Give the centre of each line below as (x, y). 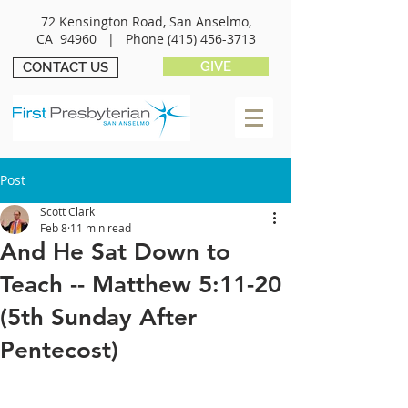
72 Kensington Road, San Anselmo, (146, 21)
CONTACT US (66, 67)
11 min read (101, 228)
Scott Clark (67, 211)
